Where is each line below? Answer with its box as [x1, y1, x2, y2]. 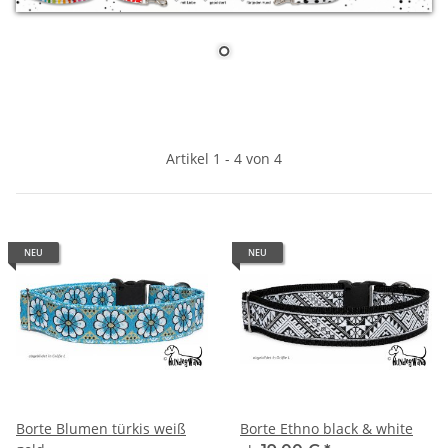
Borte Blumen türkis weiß [16, 419, 186, 439]
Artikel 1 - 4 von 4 [166, 149, 282, 169]
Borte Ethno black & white [240, 419, 413, 439]
